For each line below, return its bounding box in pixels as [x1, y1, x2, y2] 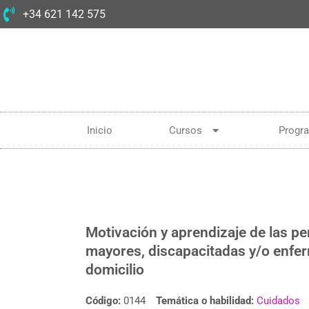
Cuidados [257, 294, 300, 307]
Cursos [168, 124, 202, 137]
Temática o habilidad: [156, 294, 254, 307]
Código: [86, 294, 123, 307]
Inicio [86, 124, 112, 137]
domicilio [86, 261, 144, 278]
